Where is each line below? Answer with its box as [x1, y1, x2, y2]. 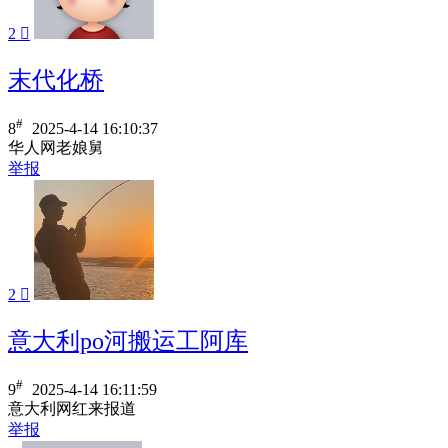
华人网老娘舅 [8, 138, 104, 156]
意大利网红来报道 [8, 400, 136, 418]
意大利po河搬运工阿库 [8, 327, 248, 354]
